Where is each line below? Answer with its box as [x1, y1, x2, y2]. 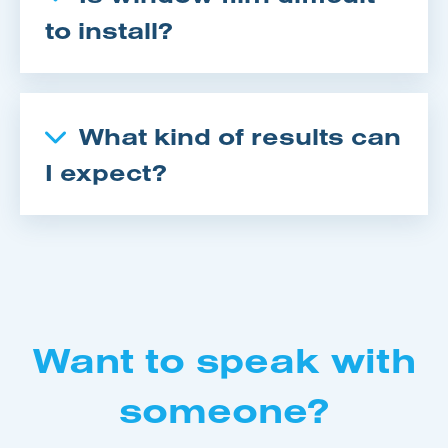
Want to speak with [32, 336, 416, 382]
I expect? [45, 156, 167, 187]
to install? [45, 14, 173, 45]
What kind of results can [79, 120, 401, 151]
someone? [119, 386, 329, 432]
